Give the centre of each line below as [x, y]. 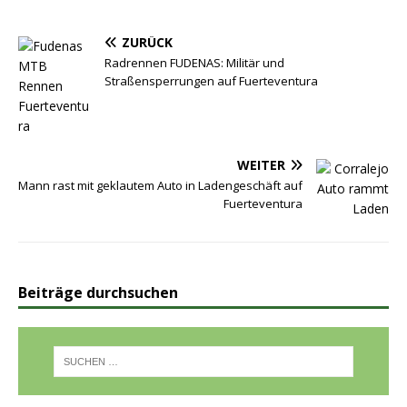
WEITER [261, 165]
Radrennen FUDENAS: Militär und [194, 63]
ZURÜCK [147, 43]
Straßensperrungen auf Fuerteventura [211, 81]
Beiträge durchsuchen [98, 293]
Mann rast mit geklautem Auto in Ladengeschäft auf [160, 186]
